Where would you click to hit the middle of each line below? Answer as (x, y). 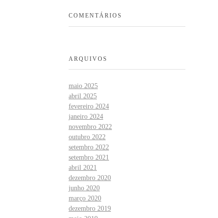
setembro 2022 (89, 147)
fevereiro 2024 (89, 106)
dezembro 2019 (90, 208)
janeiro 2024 (86, 116)
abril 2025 (83, 96)
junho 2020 (84, 188)
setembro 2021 (89, 157)
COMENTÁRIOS (95, 15)
